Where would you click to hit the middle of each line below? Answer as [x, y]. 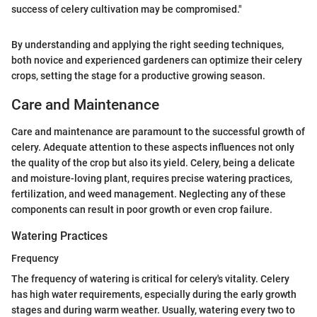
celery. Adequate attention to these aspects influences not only [153, 148]
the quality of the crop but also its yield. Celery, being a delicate [153, 163]
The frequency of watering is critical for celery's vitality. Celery [150, 279]
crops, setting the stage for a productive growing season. [138, 75]
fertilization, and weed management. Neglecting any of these [149, 194]
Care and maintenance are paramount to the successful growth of [158, 132]
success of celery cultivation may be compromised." [127, 9]
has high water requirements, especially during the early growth [154, 295]
